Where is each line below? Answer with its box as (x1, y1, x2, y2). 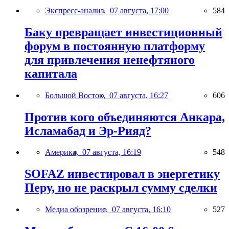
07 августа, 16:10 (112, 205, 171, 214)
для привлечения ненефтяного (25, 53, 195, 66)
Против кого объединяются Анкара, (25, 110, 225, 124)
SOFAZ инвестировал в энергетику (25, 167, 220, 181)
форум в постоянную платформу (25, 39, 205, 53)
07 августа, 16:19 (82, 148, 141, 157)
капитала (25, 66, 77, 80)
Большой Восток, (45, 90, 109, 100)
